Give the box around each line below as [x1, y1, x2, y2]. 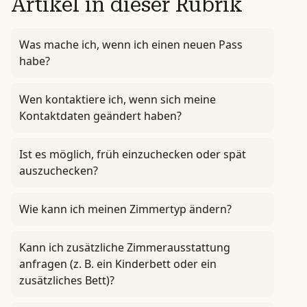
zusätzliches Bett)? [19, 273, 114, 288]
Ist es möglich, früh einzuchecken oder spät [19, 147, 246, 162]
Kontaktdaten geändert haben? [19, 108, 182, 123]
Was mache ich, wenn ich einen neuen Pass [19, 37, 243, 52]
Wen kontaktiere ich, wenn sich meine [19, 92, 216, 107]
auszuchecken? [19, 163, 98, 178]
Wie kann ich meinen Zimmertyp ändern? [19, 201, 232, 217]
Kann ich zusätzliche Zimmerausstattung [19, 240, 230, 255]
